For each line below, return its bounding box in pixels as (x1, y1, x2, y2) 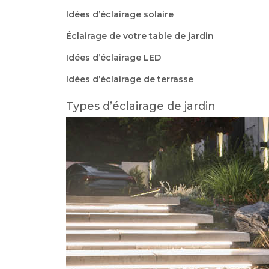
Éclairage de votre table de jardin (65, 31, 214, 42)
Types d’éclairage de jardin (65, 100, 216, 113)
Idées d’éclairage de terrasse (65, 74, 193, 85)
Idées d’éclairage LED (65, 52, 161, 64)
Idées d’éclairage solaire (65, 9, 174, 20)
